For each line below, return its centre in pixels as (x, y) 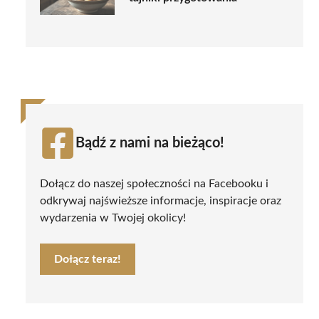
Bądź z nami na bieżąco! (150, 143)
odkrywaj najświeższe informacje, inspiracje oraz (161, 200)
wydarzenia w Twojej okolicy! (113, 218)
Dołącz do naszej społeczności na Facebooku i (154, 183)
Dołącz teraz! (88, 259)
